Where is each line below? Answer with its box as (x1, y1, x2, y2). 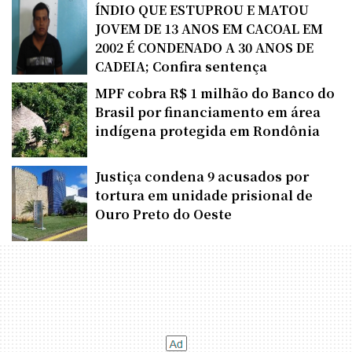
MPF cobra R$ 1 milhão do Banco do (95, 83, 335, 102)
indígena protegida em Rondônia (95, 121, 320, 140)
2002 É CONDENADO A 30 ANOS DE (95, 38, 313, 57)
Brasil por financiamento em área (95, 102, 321, 121)
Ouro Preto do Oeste (95, 204, 232, 223)
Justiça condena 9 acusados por (95, 167, 309, 185)
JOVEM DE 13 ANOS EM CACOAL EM (95, 19, 323, 38)
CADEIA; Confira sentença (95, 57, 267, 75)
